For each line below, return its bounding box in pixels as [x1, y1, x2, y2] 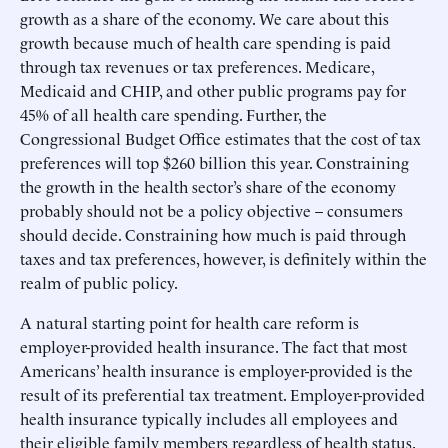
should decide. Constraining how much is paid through [20, 223, 406, 245]
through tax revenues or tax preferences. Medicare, [20, 55, 374, 77]
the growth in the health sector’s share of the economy [20, 175, 396, 197]
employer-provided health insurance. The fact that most [20, 335, 407, 357]
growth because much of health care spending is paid [20, 31, 391, 53]
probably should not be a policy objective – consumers [20, 199, 403, 221]
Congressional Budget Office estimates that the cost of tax [20, 127, 421, 149]
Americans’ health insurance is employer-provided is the [20, 359, 413, 381]
